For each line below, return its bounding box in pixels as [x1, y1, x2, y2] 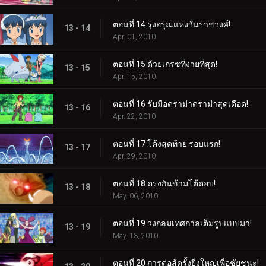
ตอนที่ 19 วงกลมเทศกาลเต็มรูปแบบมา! [113, 218, 252, 228]
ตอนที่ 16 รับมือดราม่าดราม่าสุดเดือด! [113, 99, 248, 109]
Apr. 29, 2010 [113, 151, 156, 160]
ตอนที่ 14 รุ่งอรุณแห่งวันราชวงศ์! [113, 19, 230, 29]
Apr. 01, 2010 [113, 32, 156, 41]
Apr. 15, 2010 [113, 72, 156, 81]
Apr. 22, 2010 [113, 112, 156, 121]
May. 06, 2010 [113, 191, 158, 200]
